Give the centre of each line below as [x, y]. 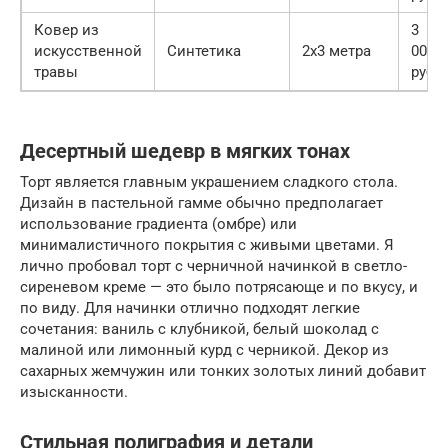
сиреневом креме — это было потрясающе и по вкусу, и [219, 287]
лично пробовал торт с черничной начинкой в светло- [213, 266]
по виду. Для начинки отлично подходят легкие [190, 308]
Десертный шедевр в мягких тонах [185, 152]
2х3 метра [336, 51]
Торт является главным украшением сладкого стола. [209, 182]
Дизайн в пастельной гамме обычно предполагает [201, 203]
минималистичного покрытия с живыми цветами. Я [207, 245]
